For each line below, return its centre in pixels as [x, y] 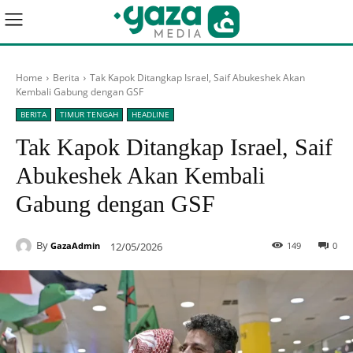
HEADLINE [150, 114]
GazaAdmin [75, 246]
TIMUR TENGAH [89, 114]
